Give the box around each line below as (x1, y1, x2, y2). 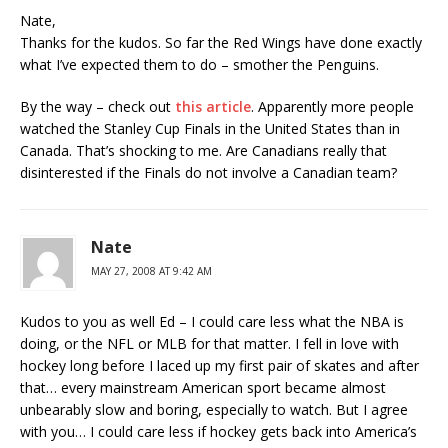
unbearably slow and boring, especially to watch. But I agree (20, 400, 408, 419)
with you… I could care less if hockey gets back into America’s (20, 422, 417, 441)
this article (175, 97, 251, 116)
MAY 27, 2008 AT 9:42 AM (91, 264, 212, 278)
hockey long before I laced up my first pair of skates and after (20, 356, 419, 375)
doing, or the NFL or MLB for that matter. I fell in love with (20, 334, 399, 353)
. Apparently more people (251, 97, 414, 116)
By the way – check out (20, 97, 175, 116)
